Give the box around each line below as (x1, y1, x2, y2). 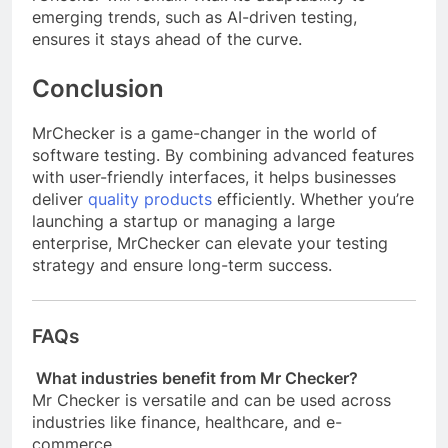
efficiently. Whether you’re (212, 189, 414, 210)
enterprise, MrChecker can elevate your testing (32, 233, 388, 254)
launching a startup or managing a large (32, 211, 335, 232)
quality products (88, 189, 212, 210)
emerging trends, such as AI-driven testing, (32, 6, 357, 27)
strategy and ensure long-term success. (32, 255, 332, 276)
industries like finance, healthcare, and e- (32, 412, 342, 433)
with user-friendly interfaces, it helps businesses (32, 167, 396, 188)
